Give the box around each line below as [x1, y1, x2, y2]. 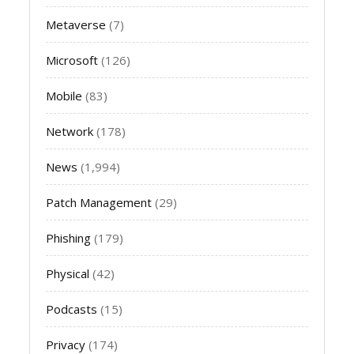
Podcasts [46, 300, 98, 317]
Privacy [46, 336, 86, 352]
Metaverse [46, 16, 107, 32]
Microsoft [46, 51, 99, 68]
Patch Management [46, 194, 153, 210]
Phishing [46, 229, 92, 246]
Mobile [46, 87, 83, 104]
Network [46, 122, 94, 139]
